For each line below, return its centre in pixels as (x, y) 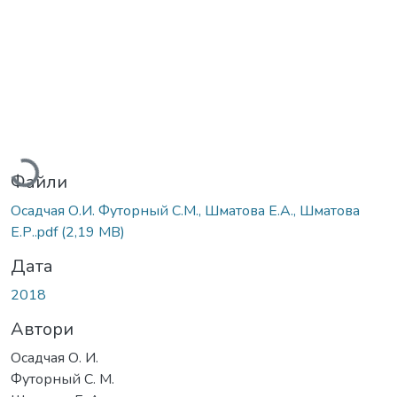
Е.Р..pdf (36, 233)
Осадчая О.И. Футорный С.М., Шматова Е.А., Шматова (185, 211)
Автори (42, 330)
